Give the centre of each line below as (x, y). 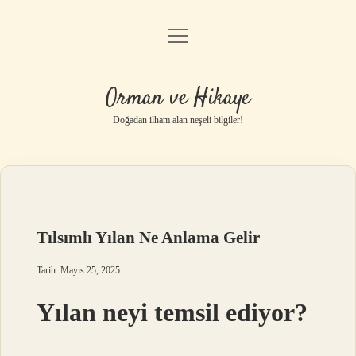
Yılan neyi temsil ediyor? (172, 312)
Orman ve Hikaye (178, 99)
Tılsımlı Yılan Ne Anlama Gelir (149, 238)
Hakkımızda (178, 161)
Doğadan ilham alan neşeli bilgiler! (178, 120)
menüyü (192, 35)
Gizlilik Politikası (178, 80)
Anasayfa (178, 39)
